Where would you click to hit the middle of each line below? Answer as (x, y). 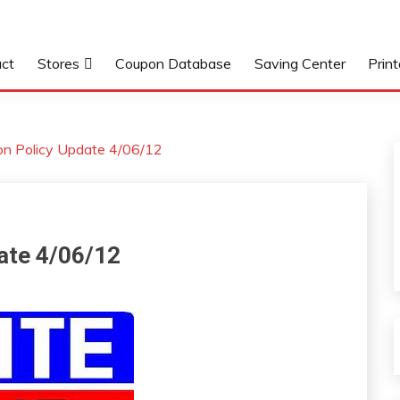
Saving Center (300, 63)
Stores (58, 63)
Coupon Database (174, 63)
